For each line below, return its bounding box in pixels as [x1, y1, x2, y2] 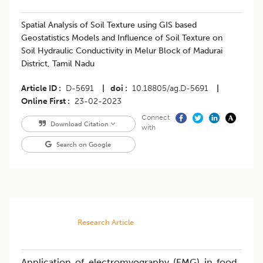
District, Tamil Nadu [21, 59, 95, 69]
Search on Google [55, 140, 112, 149]
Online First [21, 96, 66, 107]
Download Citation [48, 120, 110, 129]
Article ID [21, 83, 57, 94]
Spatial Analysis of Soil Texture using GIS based [21, 20, 197, 31]
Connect [141, 113, 170, 122]
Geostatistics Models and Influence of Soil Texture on [21, 33, 222, 43]
